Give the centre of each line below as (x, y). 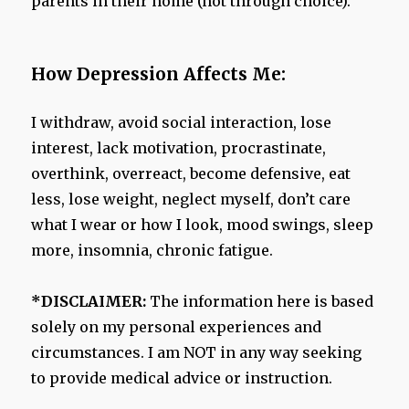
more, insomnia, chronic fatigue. (152, 251)
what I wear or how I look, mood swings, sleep (203, 225)
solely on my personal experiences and (177, 327)
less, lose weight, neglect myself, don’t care (191, 199)
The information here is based (262, 302)
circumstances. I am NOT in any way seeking (197, 353)
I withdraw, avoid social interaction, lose (182, 123)
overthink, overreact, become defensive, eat (191, 174)
